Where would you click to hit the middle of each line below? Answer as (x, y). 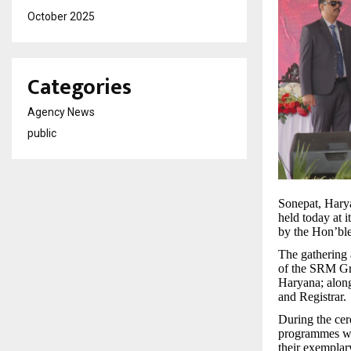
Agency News (61, 112)
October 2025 (61, 16)
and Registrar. (312, 297)
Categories (80, 87)
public (42, 133)
